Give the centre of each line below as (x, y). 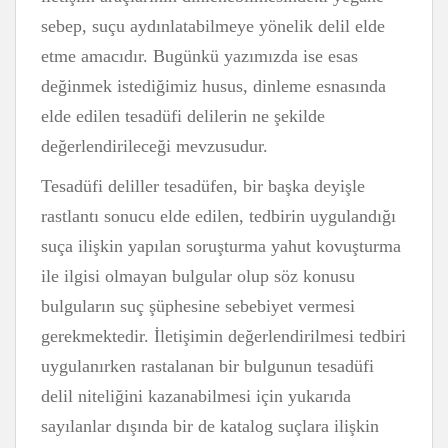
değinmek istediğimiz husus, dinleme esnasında (213, 86)
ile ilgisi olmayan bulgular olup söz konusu (198, 276)
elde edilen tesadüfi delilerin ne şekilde (183, 116)
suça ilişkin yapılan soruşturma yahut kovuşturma (221, 246)
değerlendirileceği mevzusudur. (154, 146)
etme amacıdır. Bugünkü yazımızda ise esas (199, 56)
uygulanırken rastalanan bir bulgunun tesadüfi (207, 366)
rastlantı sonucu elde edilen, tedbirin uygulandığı (218, 216)
